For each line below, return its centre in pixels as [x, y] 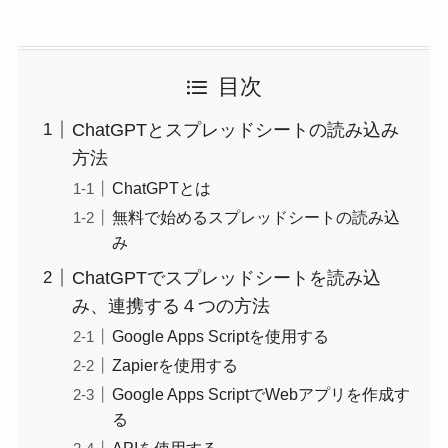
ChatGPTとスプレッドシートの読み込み [235, 129]
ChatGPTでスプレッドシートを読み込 [226, 277]
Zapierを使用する [174, 364]
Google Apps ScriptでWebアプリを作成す [260, 394]
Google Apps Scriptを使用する [220, 335]
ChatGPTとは [161, 187]
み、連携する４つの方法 [170, 305]
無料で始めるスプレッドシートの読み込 [255, 216]
